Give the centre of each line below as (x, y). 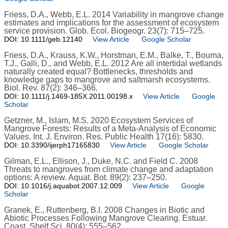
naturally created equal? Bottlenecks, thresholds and (98, 72)
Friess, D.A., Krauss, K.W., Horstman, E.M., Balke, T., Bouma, (114, 55)
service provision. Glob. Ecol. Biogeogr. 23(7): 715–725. (104, 31)
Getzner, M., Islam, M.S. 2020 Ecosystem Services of (98, 121)
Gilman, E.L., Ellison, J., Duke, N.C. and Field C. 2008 (101, 161)
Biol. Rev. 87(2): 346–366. (51, 88)
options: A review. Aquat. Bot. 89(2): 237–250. (85, 178)
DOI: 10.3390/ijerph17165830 (52, 145)
